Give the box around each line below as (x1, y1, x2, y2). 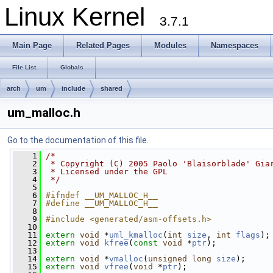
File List (12, 64, 36, 71)
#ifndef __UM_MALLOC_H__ (46, 191, 158, 200)
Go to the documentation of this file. (7, 135, 149, 145)
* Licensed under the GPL (46, 167, 168, 176)
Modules (154, 41, 186, 50)
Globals (60, 64, 83, 71)
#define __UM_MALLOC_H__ (46, 199, 158, 208)
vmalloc (109, 254, 143, 263)
